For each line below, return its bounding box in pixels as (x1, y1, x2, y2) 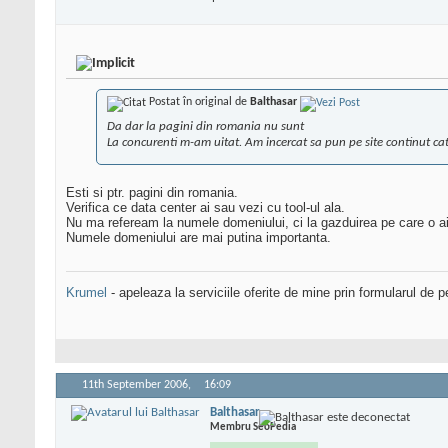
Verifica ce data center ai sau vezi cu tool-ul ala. (66, 200, 345, 216)
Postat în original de (146, 96, 250, 109)
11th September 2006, (82, 379, 194, 392)
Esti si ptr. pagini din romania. (66, 185, 238, 201)
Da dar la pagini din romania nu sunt (107, 120, 304, 134)
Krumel (66, 285, 107, 301)
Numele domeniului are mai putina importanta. (66, 230, 331, 246)
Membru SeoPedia (210, 421, 296, 433)
